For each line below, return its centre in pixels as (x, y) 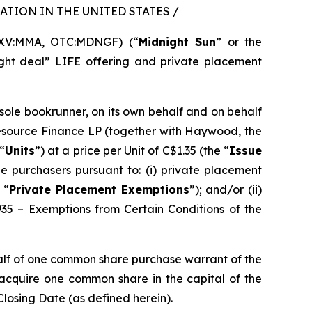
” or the (239, 42)
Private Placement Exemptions (99, 189)
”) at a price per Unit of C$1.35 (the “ (132, 150)
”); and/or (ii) (226, 189)
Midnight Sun (177, 42)
